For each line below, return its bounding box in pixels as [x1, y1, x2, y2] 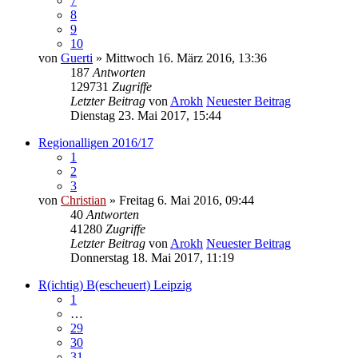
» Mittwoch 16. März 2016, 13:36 [93, 51, 267, 66]
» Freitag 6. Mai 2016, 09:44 [106, 193, 254, 208]
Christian [61, 193, 106, 208]
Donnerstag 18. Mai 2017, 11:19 [70, 251, 234, 265]
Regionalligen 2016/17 [38, 136, 153, 150]
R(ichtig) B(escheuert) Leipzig [38, 278, 192, 292]
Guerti [61, 51, 93, 66]
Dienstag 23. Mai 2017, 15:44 [70, 109, 221, 123]
